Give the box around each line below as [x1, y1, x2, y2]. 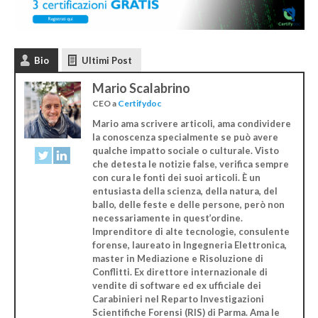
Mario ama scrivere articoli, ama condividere [92, 117, 291, 129]
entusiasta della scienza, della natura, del [92, 185, 278, 197]
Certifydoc [117, 97, 161, 109]
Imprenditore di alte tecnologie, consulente [92, 225, 290, 237]
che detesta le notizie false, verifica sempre [92, 158, 289, 170]
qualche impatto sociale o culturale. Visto [92, 144, 279, 156]
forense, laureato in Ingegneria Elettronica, [92, 238, 287, 251]
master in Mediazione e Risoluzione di [92, 252, 263, 264]
